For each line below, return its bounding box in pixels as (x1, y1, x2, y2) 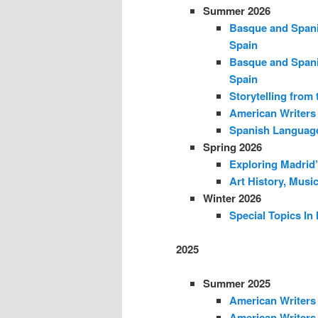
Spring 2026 (202, 138, 262, 155)
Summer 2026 (202, 2, 270, 18)
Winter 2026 (202, 190, 261, 206)
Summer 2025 (202, 275, 270, 292)
